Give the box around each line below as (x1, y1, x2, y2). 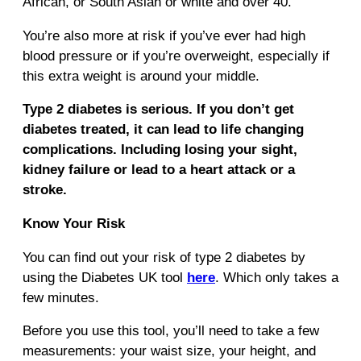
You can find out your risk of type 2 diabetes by (23, 249, 305, 265)
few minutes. (23, 289, 99, 305)
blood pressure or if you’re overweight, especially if (23, 48, 330, 64)
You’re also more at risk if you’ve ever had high (23, 27, 305, 44)
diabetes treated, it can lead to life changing (23, 122, 304, 138)
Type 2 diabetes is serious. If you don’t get (23, 102, 294, 118)
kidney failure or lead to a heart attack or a (23, 162, 295, 178)
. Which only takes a (215, 269, 338, 285)
